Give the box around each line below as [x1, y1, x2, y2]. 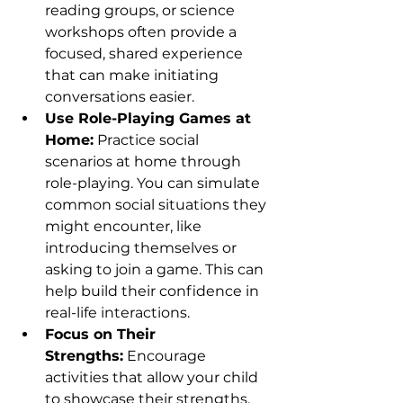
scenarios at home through [45, 153, 245, 171]
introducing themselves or [45, 239, 240, 257]
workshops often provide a [45, 23, 240, 41]
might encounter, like [45, 218, 205, 236]
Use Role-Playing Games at [45, 110, 255, 128]
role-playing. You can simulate [45, 175, 264, 193]
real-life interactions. [45, 304, 190, 322]
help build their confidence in [45, 282, 263, 300]
